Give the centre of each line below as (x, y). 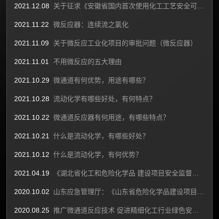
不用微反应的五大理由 (88, 62)
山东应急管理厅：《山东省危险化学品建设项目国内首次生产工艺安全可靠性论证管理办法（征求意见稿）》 (201, 192)
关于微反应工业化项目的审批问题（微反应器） (125, 43)
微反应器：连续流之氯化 (91, 24)
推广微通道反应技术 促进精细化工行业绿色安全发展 (196, 210)
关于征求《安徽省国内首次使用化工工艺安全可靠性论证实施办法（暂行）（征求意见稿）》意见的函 (201, 6)
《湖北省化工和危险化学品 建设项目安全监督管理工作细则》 (196, 173)
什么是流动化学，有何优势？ (98, 154)
